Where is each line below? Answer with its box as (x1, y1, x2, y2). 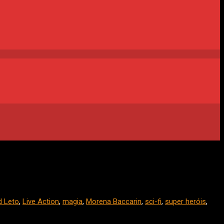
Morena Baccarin (86, 197, 141, 206)
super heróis (165, 197, 206, 206)
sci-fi (145, 197, 161, 206)
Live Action (22, 197, 59, 206)
